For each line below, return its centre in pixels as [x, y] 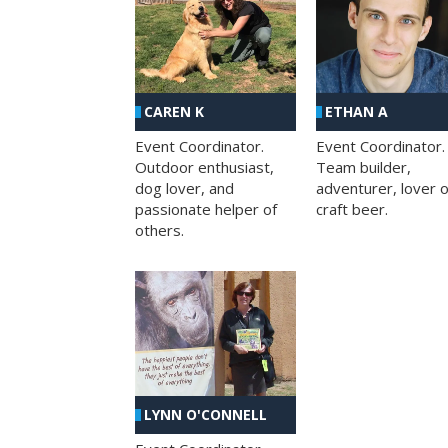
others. [159, 229]
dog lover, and [184, 187]
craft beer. [351, 208]
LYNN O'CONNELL [205, 415]
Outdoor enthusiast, [204, 166]
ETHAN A [356, 111]
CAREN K [174, 111]
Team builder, [363, 166]
